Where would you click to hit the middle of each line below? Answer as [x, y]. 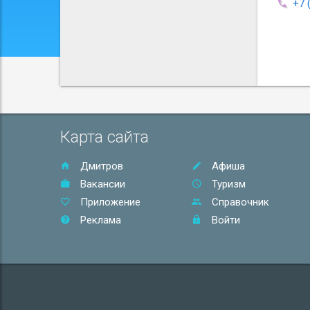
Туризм [227, 184]
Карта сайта [104, 137]
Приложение [109, 202]
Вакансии [101, 184]
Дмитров [100, 166]
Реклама [99, 220]
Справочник [239, 202]
